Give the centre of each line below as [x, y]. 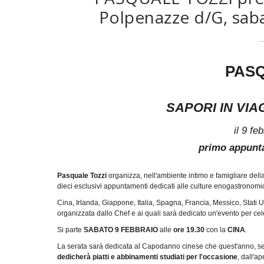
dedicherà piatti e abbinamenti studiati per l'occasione [147, 257]
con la [216, 230]
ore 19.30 [189, 230]
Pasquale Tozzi [83, 175]
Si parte [70, 230]
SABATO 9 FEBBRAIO [121, 230]
